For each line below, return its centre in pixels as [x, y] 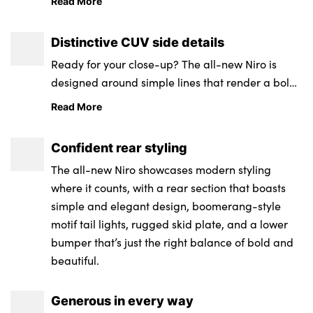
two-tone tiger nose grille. [117, 13]
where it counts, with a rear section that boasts [169, 187]
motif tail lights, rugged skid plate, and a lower [170, 224]
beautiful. [75, 260]
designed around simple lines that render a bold [174, 82]
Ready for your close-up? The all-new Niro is [164, 64]
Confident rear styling [119, 147]
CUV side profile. [93, 100]
